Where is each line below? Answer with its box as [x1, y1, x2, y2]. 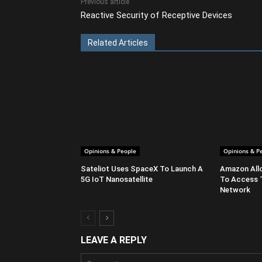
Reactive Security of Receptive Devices [81, 9, 232, 20]
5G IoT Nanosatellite [81, 174, 153, 184]
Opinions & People [84, 146, 136, 155]
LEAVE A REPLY [81, 234, 147, 246]
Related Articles [88, 37, 148, 47]
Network [220, 185, 251, 194]
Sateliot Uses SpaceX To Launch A [81, 164, 203, 173]
